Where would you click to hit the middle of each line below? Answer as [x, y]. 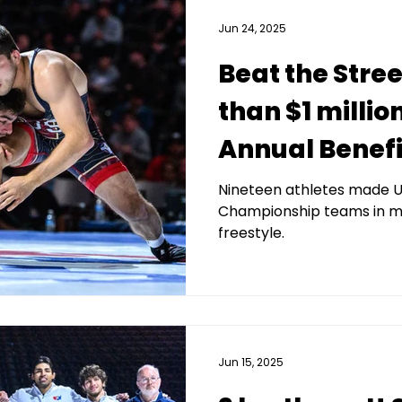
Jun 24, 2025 [252, 28]
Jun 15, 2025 [251, 362]
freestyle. [251, 232]
